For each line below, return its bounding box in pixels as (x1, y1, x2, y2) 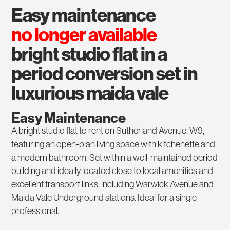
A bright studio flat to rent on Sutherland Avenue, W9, (11, 125, 205, 137)
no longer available (11, 23, 157, 46)
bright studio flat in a (11, 42, 167, 66)
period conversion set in (11, 62, 198, 85)
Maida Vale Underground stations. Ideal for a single (11, 191, 197, 204)
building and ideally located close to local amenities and (11, 165, 214, 177)
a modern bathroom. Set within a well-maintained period (11, 151, 218, 164)
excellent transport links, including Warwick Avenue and (11, 178, 214, 190)
